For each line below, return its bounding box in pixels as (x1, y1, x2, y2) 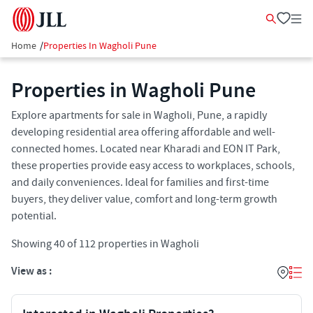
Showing (11, 237, 54, 251)
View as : (11, 264, 52, 279)
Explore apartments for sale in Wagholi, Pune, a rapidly (11, 108, 267, 122)
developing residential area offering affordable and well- (11, 125, 275, 139)
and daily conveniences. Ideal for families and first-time (11, 175, 269, 189)
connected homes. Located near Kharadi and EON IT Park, (11, 142, 280, 156)
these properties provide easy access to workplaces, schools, (11, 159, 295, 173)
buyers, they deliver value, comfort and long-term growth (11, 192, 277, 206)
